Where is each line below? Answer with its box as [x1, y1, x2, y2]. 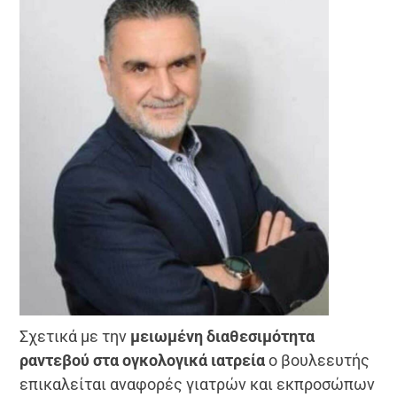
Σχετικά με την [19, 327, 128, 346]
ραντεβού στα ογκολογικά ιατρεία [19, 351, 266, 370]
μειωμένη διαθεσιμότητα [127, 327, 315, 346]
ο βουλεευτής [265, 351, 370, 370]
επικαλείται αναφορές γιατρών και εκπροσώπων [19, 375, 376, 394]
